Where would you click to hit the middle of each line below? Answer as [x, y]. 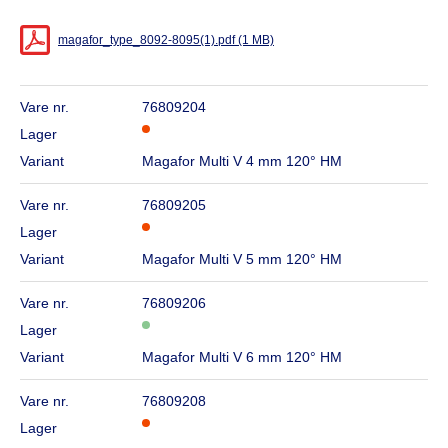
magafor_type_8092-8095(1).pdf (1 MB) [166, 40]
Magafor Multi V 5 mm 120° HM [242, 259]
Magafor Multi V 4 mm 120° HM [242, 161]
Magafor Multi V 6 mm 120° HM [242, 357]
